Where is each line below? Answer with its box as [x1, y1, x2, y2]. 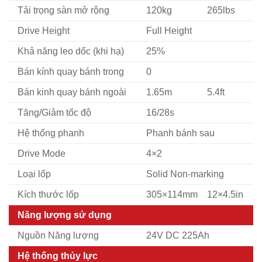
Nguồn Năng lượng [18, 230, 99, 240]
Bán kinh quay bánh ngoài [18, 87, 126, 97]
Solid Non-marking [146, 168, 224, 179]
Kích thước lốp [18, 189, 79, 199]
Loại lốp [18, 168, 51, 179]
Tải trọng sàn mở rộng [18, 5, 109, 15]
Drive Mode [18, 148, 65, 158]
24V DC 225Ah [146, 230, 209, 240]
